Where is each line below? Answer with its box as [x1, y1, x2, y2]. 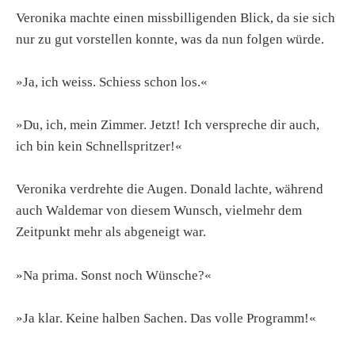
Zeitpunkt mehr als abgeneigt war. [16, 224, 206, 240]
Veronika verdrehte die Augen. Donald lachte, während [16, 181, 323, 197]
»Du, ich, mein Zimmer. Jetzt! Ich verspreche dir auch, [16, 117, 319, 133]
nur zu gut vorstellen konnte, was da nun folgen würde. [16, 31, 324, 47]
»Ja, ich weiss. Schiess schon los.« [16, 74, 208, 90]
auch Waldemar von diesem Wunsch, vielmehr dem [16, 203, 302, 219]
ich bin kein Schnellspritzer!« [16, 139, 182, 155]
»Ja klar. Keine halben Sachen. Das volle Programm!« [16, 310, 316, 326]
